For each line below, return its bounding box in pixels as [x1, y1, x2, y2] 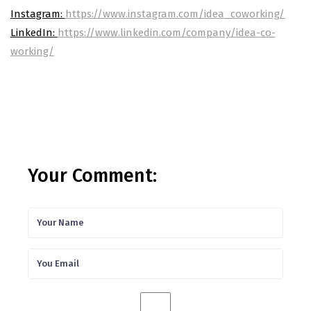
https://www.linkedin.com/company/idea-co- [57, 26, 276, 39]
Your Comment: [28, 164, 157, 187]
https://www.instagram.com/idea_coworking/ [65, 7, 285, 20]
